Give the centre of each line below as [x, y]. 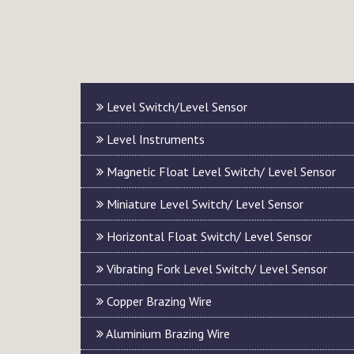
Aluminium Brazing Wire [167, 333]
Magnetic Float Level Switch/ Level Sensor [220, 171]
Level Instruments [154, 139]
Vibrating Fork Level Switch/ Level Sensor [215, 269]
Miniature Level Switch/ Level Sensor [203, 204]
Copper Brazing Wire [158, 301]
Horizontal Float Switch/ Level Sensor [208, 236]
